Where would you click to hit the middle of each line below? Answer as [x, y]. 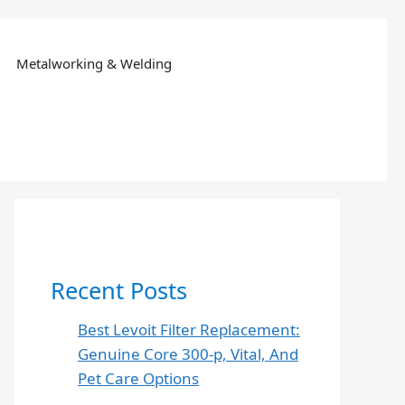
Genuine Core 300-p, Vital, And [188, 354]
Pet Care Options [138, 379]
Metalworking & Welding [94, 63]
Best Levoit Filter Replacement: [189, 330]
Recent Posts [119, 290]
